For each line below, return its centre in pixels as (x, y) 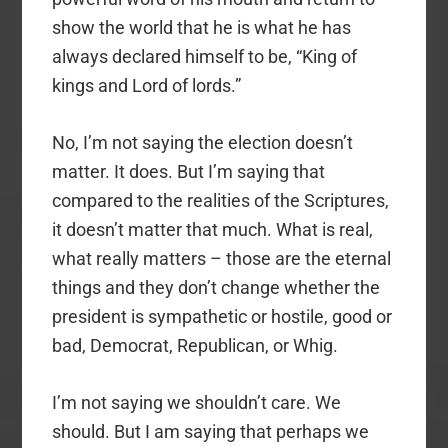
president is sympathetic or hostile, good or (222, 316)
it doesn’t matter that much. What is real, (213, 229)
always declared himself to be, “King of (205, 56)
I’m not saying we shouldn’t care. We (197, 402)
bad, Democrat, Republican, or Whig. (195, 345)
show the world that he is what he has (202, 27)
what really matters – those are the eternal (222, 258)
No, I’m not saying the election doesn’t (203, 142)
